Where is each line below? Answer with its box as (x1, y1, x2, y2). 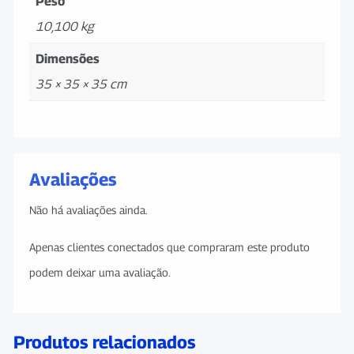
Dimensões (36, 51, 100, 66)
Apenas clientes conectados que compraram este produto (29, 239, 310, 254)
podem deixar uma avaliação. (29, 265, 171, 279)
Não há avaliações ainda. (29, 202, 148, 217)
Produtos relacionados (13, 331, 195, 352)
